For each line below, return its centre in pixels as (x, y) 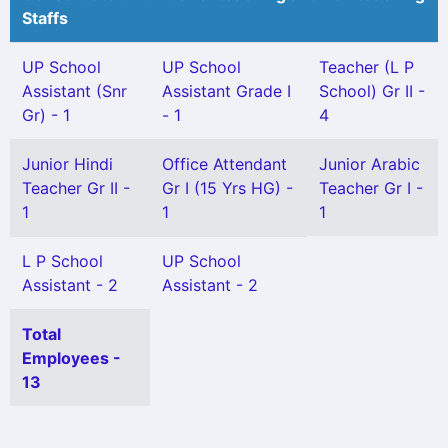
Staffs (45, 18)
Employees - (71, 358)
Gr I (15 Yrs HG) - (227, 188)
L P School (62, 261)
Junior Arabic (369, 164)
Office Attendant (224, 164)
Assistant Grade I (226, 91)
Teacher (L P (366, 67)
